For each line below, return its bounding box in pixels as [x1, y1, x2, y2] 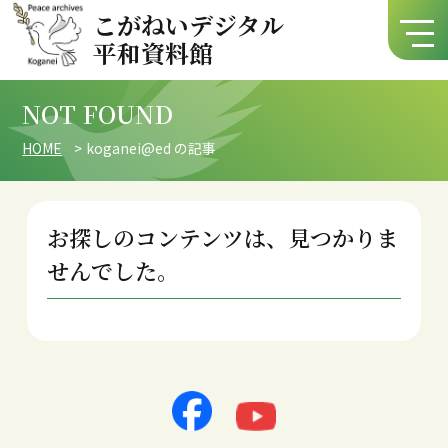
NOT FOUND [22, 96, 174, 131]
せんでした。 [46, 254, 179, 286]
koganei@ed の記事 [86, 137, 217, 158]
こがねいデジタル [93, 6, 285, 42]
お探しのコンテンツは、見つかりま [46, 221, 398, 253]
